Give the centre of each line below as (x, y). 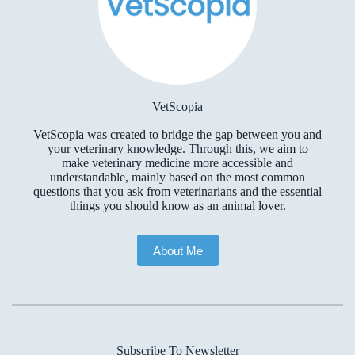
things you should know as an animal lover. (177, 206)
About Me (177, 250)
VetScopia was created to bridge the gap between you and (177, 134)
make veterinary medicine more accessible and (177, 163)
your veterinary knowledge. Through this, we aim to (177, 149)
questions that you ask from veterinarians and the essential (177, 191)
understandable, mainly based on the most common (177, 177)
